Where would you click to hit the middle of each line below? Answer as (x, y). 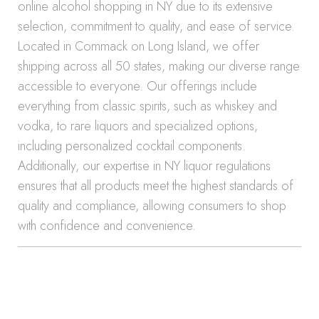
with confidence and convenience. (107, 226)
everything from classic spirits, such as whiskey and (147, 106)
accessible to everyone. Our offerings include (137, 86)
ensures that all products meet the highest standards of (156, 186)
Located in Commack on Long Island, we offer (138, 46)
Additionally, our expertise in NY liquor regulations (144, 166)
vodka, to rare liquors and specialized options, (138, 126)
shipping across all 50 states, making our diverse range (159, 66)
